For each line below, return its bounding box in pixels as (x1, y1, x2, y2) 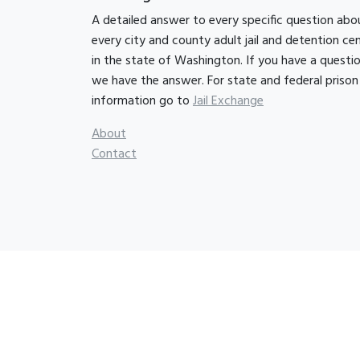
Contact (92, 144, 137, 166)
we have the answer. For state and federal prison (92, 71, 358, 92)
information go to (92, 91, 193, 112)
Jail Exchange (193, 91, 264, 112)
